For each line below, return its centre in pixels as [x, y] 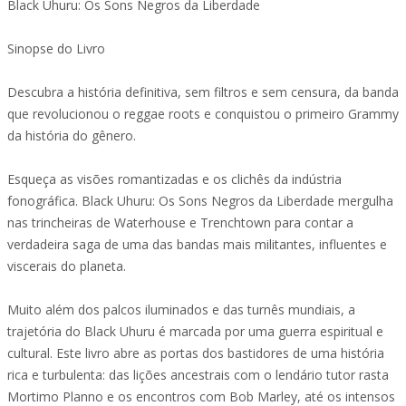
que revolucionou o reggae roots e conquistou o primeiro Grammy [203, 114]
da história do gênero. [72, 135]
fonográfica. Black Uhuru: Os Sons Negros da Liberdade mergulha [200, 201]
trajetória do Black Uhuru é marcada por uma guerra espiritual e [195, 331]
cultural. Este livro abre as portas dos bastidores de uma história [196, 353]
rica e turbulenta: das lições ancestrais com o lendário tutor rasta [198, 375]
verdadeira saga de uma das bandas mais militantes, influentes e [197, 244]
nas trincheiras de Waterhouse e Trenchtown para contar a [180, 222]
